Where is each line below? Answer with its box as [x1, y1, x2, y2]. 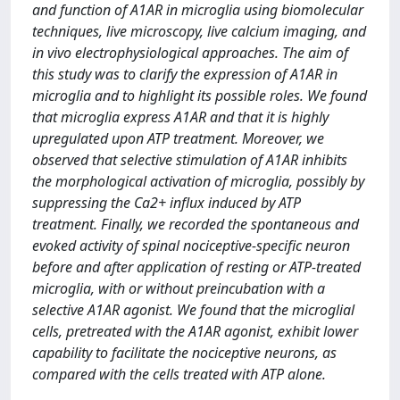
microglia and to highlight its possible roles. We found [32, 86, 367, 105]
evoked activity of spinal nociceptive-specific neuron [32, 236, 350, 255]
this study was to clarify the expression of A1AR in [32, 64, 337, 84]
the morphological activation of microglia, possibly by [32, 171, 364, 191]
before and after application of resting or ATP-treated [32, 257, 361, 277]
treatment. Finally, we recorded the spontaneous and [32, 214, 359, 234]
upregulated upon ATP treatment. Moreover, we [32, 129, 324, 148]
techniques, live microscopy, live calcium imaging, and [32, 21, 366, 41]
